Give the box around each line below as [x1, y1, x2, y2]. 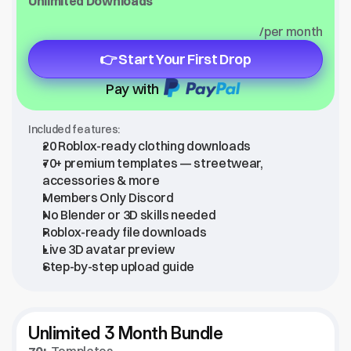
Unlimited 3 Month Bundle [28, 323, 223, 343]
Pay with [106, 79, 160, 98]
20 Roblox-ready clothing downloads [42, 138, 251, 154]
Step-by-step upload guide [42, 259, 194, 274]
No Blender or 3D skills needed [42, 207, 216, 223]
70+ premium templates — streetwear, [42, 155, 263, 171]
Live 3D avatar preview [42, 241, 175, 257]
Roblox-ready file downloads [42, 224, 207, 240]
